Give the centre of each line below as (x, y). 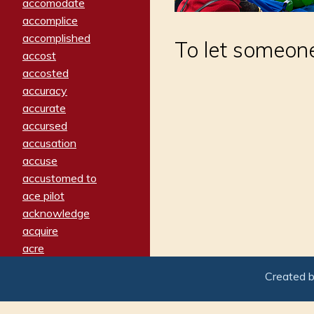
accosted (46, 73)
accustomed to (60, 178)
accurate (44, 108)
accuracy (45, 90)
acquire (40, 230)
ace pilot (43, 195)
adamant (45, 300)
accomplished (56, 37)
